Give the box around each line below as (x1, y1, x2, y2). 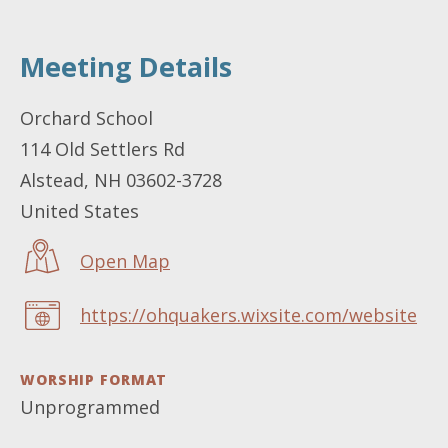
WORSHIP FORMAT (20, 370, 168, 389)
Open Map (80, 249, 170, 273)
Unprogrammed (20, 395, 160, 419)
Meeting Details (20, 48, 232, 85)
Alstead (20, 167, 84, 192)
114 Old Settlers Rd (20, 136, 185, 161)
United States (20, 198, 139, 223)
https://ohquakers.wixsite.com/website (80, 303, 417, 327)
